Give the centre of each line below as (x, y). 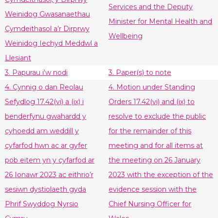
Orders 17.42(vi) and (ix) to (152, 102)
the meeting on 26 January (154, 160)
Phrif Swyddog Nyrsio (42, 204)
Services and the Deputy (151, 7)
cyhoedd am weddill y (42, 131)
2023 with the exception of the (161, 175)
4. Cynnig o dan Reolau (44, 87)
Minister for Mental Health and (160, 22)
